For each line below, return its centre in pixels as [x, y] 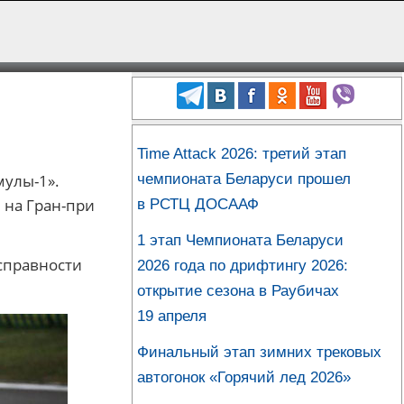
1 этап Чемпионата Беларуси [240, 240]
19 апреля [172, 316]
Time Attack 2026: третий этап [242, 153]
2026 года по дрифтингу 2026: [243, 265]
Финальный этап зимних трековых [259, 352]
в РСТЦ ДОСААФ [198, 204]
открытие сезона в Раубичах [238, 290]
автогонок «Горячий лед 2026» [244, 377]
